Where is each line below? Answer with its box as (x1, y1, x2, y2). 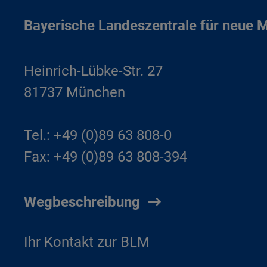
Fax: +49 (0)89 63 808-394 (24, 148, 187, 165)
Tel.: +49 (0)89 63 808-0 (24, 127, 172, 144)
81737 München (24, 84, 125, 101)
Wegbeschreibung (24, 194, 140, 210)
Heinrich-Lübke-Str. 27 (24, 63, 163, 79)
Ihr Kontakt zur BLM (24, 234, 150, 250)
